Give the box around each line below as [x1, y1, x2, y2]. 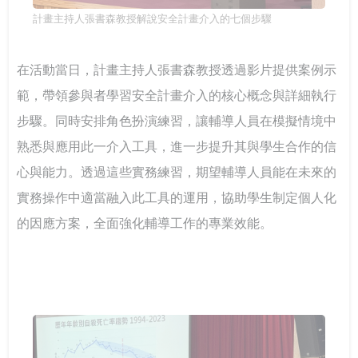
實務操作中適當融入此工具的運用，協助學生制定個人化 [17, 191, 337, 205]
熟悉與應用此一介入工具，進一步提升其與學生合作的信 [17, 140, 337, 154]
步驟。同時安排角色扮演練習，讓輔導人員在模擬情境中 [17, 114, 337, 129]
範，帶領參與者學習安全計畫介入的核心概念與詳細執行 [17, 89, 337, 103]
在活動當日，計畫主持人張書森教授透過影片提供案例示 [17, 63, 337, 78]
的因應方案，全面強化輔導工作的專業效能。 [17, 217, 273, 231]
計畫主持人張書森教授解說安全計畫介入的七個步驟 [33, 13, 272, 26]
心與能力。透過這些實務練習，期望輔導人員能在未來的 [17, 165, 337, 180]
